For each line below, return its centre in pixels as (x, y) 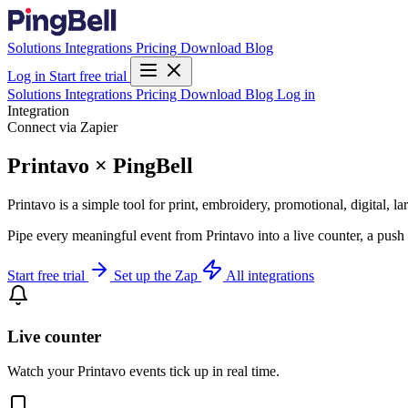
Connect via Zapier (62, 127)
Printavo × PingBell (100, 165)
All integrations (270, 275)
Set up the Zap (158, 275)
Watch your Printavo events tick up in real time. (143, 372)
